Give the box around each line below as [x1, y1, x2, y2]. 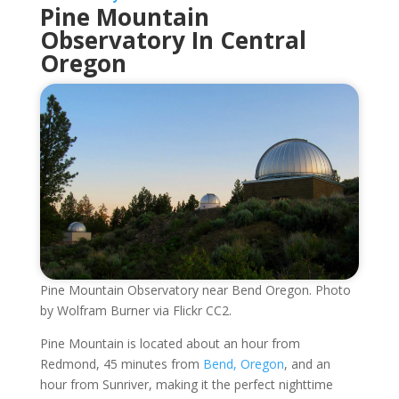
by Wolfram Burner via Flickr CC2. [39, 301, 232, 319]
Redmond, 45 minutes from [39, 354, 203, 372]
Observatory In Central [39, 23, 306, 56]
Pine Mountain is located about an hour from [39, 334, 300, 352]
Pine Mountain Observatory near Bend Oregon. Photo [39, 281, 351, 298]
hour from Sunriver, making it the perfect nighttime [39, 375, 333, 393]
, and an [283, 354, 330, 372]
